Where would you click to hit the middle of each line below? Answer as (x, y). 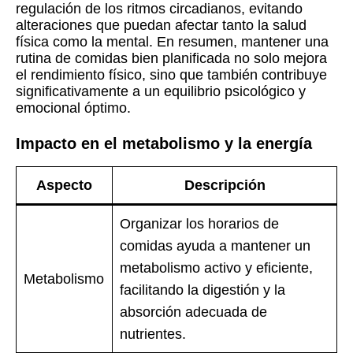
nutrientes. (153, 334)
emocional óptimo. (73, 108)
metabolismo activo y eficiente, (216, 268)
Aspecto (64, 186)
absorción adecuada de (193, 312)
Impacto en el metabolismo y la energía (164, 144)
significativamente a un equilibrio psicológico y (161, 92)
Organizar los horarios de (199, 224)
